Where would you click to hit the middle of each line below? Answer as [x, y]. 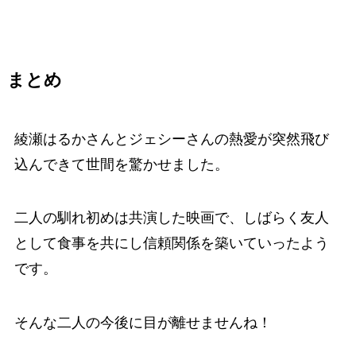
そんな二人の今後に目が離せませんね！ [143, 323]
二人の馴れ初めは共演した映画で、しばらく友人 [171, 218]
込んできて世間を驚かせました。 [121, 164]
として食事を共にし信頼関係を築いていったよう [171, 244]
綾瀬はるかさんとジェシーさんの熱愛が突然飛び [171, 139]
